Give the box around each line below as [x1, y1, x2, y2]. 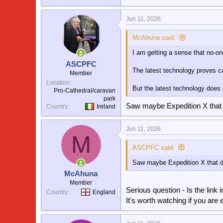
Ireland [97, 103, 115, 110]
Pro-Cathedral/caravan [54, 87, 115, 94]
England [93, 189, 115, 196]
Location [46, 79, 70, 86]
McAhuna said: [132, 34, 176, 41]
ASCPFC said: [132, 143, 175, 151]
